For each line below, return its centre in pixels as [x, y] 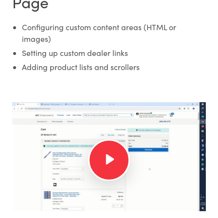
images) [36, 38]
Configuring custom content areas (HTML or [99, 27]
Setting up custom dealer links [75, 53]
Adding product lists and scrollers [81, 67]
